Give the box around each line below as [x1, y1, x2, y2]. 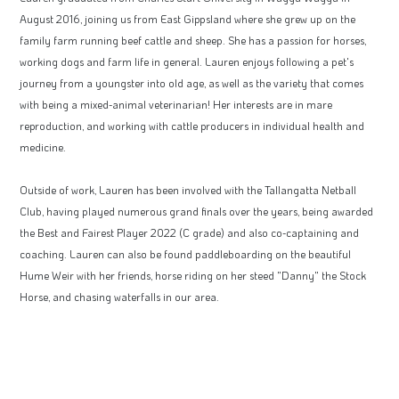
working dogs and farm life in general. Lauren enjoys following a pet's [20, 54, 354, 69]
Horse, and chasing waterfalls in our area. [20, 289, 219, 305]
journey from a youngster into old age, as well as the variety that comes [20, 76, 363, 91]
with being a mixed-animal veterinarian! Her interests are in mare [20, 97, 332, 112]
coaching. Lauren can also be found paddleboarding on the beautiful [20, 247, 351, 262]
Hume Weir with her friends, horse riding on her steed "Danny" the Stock [20, 268, 366, 283]
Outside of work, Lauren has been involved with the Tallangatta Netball [20, 183, 356, 198]
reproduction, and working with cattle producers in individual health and [20, 118, 364, 134]
